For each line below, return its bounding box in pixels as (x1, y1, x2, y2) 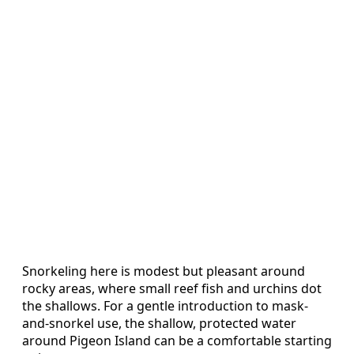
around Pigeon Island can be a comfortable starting (22, 331, 332, 349)
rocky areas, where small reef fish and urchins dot (22, 279, 322, 297)
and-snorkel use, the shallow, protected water (22, 314, 296, 332)
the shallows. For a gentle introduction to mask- (22, 296, 308, 314)
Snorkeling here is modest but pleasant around (22, 262, 305, 280)
